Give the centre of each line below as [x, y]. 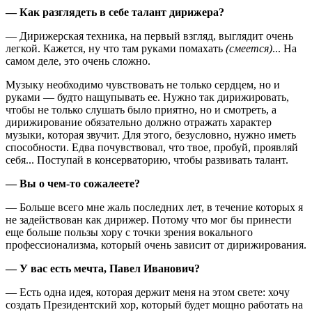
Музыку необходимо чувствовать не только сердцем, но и [143, 84]
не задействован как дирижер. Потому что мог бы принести [149, 219]
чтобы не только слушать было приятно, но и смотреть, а [141, 109]
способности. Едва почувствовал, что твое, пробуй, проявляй [152, 147]
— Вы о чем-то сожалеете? [73, 183]
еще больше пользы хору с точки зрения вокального [129, 232]
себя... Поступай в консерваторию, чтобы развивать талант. [147, 159]
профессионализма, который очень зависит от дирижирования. [156, 244]
